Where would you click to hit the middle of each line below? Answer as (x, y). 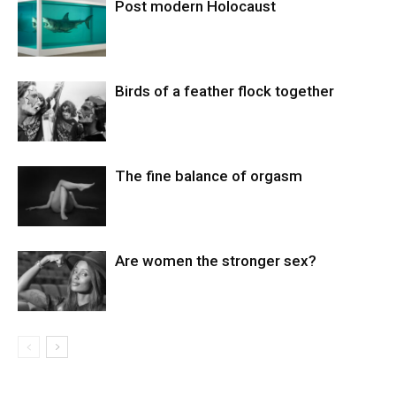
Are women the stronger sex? (216, 260)
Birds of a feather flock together (225, 91)
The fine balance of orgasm (209, 175)
